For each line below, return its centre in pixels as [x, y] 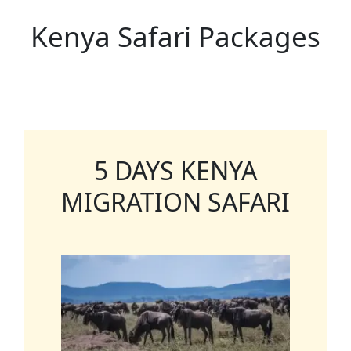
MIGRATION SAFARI [175, 202]
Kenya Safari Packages [175, 37]
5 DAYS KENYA [175, 171]
